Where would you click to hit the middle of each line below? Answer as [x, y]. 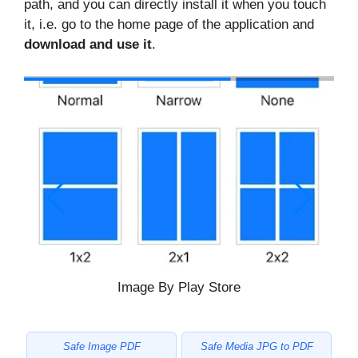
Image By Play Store [179, 288]
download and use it [88, 44]
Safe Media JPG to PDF [257, 347]
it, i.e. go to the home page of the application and [169, 24]
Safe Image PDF [101, 347]
